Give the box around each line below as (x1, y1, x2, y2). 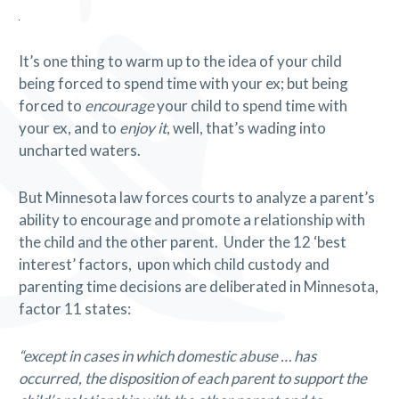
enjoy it (118, 118, 167, 138)
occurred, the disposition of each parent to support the (18, 368, 367, 387)
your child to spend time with (153, 96, 347, 116)
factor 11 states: (18, 299, 131, 319)
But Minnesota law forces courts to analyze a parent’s (18, 188, 375, 208)
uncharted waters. (18, 141, 141, 160)
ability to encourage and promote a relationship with (18, 210, 365, 230)
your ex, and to (18, 118, 119, 138)
